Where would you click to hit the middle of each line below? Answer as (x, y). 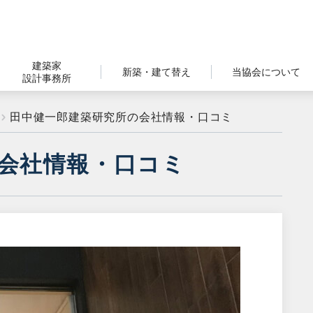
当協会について (267, 72)
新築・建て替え (156, 72)
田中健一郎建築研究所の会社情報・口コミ (122, 117)
